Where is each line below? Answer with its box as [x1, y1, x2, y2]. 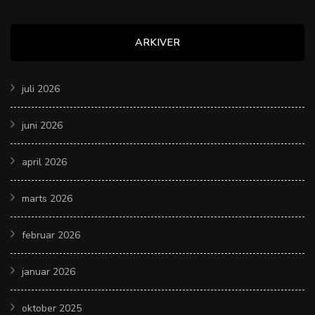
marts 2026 [22, 191, 72, 205]
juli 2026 [22, 82, 60, 96]
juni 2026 [22, 118, 63, 132]
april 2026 [22, 155, 67, 169]
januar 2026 [22, 264, 75, 278]
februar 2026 [22, 228, 80, 242]
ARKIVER [135, 34, 180, 49]
